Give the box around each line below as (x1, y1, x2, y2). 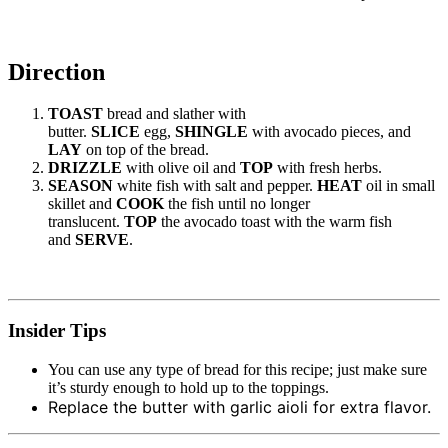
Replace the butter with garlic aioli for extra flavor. (48, 396, 431, 417)
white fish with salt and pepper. (113, 177, 317, 195)
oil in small (362, 177, 435, 195)
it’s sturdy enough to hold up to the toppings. (48, 378, 329, 396)
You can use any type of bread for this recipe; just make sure (48, 360, 427, 378)
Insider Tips (8, 320, 106, 342)
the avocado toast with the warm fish (157, 213, 392, 231)
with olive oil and (122, 159, 240, 177)
